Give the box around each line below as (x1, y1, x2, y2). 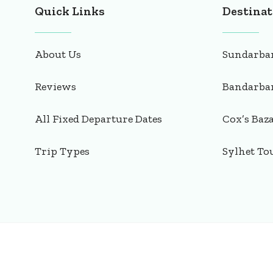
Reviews (35, 80, 76, 94)
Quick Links (35, 4, 105, 19)
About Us (35, 48, 81, 62)
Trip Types (35, 144, 90, 158)
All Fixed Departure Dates (35, 112, 162, 126)
